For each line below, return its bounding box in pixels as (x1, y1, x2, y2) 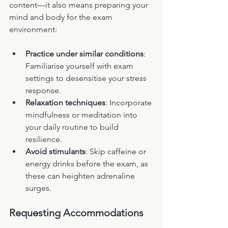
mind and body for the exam (9, 12, 115, 22)
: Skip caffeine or (85, 147, 148, 157)
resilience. (25, 134, 62, 145)
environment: (9, 24, 57, 35)
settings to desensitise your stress (25, 73, 149, 83)
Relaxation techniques (25, 98, 105, 108)
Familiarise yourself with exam (25, 61, 135, 71)
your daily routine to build (25, 122, 121, 132)
